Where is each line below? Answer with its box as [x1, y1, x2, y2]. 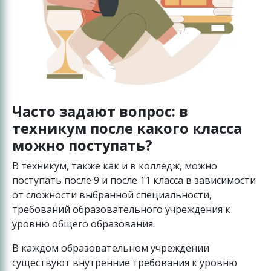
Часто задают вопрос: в [12, 102, 188, 122]
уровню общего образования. [12, 217, 155, 231]
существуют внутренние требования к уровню [12, 256, 237, 270]
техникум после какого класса [12, 119, 242, 139]
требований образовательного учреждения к [12, 203, 230, 217]
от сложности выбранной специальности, [12, 188, 212, 202]
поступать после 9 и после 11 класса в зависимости [12, 174, 256, 188]
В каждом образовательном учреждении [12, 241, 209, 255]
